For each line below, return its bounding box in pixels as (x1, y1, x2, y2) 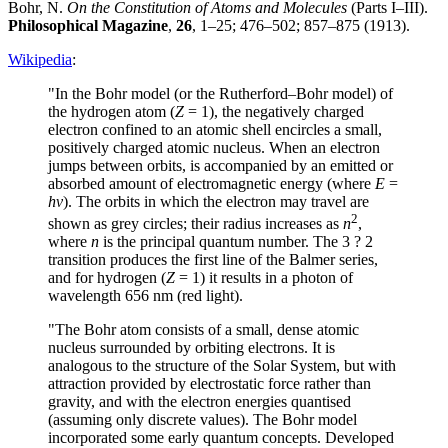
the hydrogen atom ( (48, 102, 175, 120)
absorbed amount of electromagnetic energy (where (48, 174, 375, 192)
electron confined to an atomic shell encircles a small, (48, 120, 382, 138)
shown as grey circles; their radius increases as (48, 215, 343, 233)
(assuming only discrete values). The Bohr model (48, 411, 357, 429)
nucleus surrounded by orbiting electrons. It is (48, 339, 335, 357)
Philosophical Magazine (8, 16, 168, 34)
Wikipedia (8, 50, 72, 68)
